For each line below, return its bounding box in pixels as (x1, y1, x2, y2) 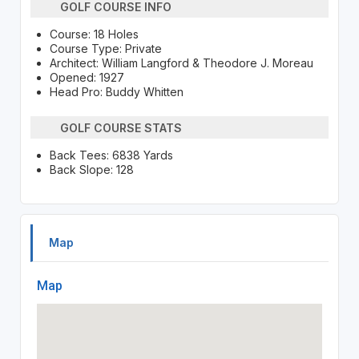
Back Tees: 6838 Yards (49, 148, 173, 163)
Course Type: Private (49, 42, 162, 56)
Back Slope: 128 (49, 163, 134, 177)
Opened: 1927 (49, 71, 124, 85)
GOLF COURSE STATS (60, 120, 183, 135)
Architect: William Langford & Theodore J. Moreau (49, 56, 313, 71)
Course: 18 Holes (49, 27, 139, 42)
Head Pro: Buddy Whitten (49, 85, 184, 99)
